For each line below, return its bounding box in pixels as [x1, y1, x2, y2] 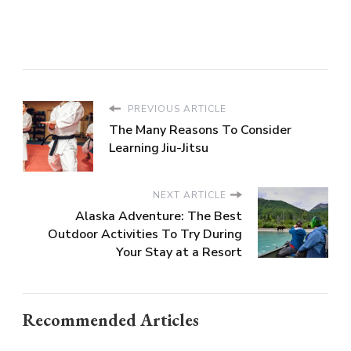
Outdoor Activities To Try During [48, 225, 242, 243]
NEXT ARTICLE [153, 188, 226, 201]
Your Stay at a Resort [116, 243, 242, 261]
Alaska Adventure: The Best [75, 207, 242, 225]
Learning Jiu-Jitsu [109, 139, 208, 157]
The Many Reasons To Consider [109, 121, 291, 139]
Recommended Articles [23, 308, 199, 331]
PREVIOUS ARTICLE [125, 102, 226, 115]
